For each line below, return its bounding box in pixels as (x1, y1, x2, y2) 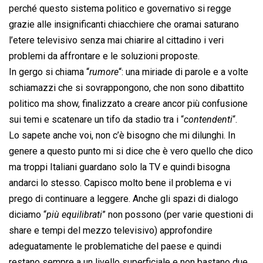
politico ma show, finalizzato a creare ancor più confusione (9, 98, 248, 110)
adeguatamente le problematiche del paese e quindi (9, 241, 221, 252)
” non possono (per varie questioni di (102, 209, 253, 221)
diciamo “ (9, 209, 46, 221)
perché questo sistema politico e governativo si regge (9, 3, 231, 15)
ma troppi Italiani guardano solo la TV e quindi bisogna (9, 161, 230, 173)
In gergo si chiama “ (9, 66, 89, 78)
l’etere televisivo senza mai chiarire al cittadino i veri (9, 35, 224, 46)
